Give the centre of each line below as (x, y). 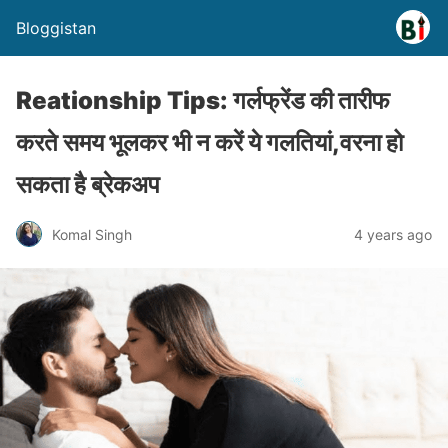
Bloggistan (56, 28)
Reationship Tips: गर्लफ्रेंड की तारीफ (203, 100)
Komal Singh (92, 234)
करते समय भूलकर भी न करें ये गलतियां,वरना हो (209, 142)
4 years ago (393, 234)
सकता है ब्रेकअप (88, 184)
